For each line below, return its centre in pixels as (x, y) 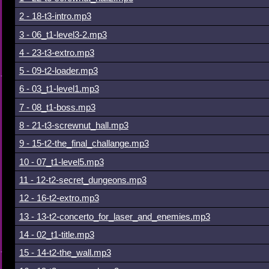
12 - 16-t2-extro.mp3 (59, 198)
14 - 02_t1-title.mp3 (56, 234)
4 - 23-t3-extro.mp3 (56, 53)
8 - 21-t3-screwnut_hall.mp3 (74, 126)
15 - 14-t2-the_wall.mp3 (65, 253)
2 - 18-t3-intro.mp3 (55, 17)
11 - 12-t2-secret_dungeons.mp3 (83, 180)
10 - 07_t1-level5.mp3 (61, 162)
